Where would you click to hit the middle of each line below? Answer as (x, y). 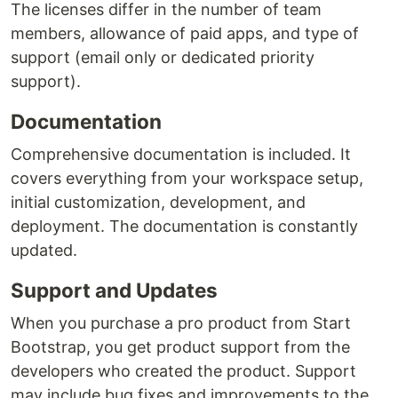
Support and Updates (114, 290)
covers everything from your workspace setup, (187, 178)
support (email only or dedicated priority (163, 57)
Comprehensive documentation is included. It (181, 154)
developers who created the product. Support (183, 371)
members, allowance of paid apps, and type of (185, 33)
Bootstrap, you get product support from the (180, 347)
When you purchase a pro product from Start (181, 323)
